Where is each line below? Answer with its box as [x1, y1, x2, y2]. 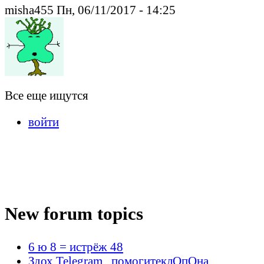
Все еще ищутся [5, 88, 88, 102]
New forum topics [5, 203, 143, 225]
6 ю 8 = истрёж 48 [28, 240, 123, 254]
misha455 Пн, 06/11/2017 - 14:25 [5, 2, 176, 16]
